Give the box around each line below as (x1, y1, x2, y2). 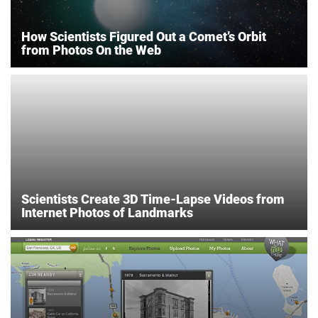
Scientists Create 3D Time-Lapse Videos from (21, 191, 285, 207)
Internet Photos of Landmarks (21, 204, 193, 220)
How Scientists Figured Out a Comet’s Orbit (21, 28, 266, 44)
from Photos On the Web (21, 42, 161, 57)
